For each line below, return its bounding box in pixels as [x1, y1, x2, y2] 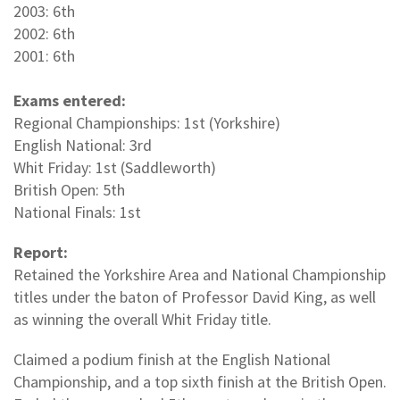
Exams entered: [13, 89, 126, 111]
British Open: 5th [13, 179, 125, 200]
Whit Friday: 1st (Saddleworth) [13, 156, 216, 178]
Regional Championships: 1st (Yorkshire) [13, 112, 280, 133]
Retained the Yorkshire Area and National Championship [13, 263, 386, 285]
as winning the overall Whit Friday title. [13, 308, 271, 329]
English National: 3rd [13, 134, 152, 155]
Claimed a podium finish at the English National [13, 348, 330, 370]
